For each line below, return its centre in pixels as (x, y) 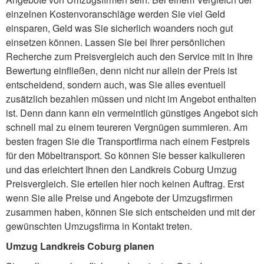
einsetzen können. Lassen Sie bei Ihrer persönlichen (115, 42)
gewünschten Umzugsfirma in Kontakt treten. (99, 226)
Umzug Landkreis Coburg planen (80, 246)
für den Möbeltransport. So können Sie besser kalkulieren (126, 156)
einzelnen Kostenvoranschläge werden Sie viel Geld (115, 14)
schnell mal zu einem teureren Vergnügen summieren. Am (127, 127)
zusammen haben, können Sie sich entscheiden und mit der (131, 212)
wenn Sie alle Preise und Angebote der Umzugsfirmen (119, 198)
